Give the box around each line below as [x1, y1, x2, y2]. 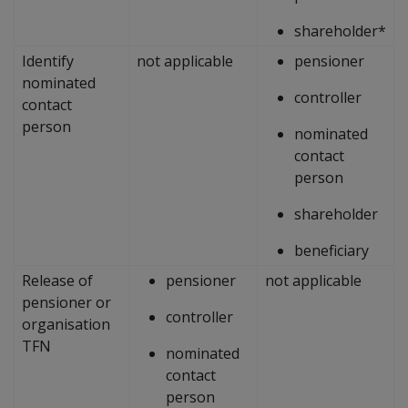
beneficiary [294, 240, 369, 260]
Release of [22, 270, 93, 291]
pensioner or [22, 291, 111, 312]
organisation [22, 313, 110, 334]
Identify [22, 50, 74, 71]
